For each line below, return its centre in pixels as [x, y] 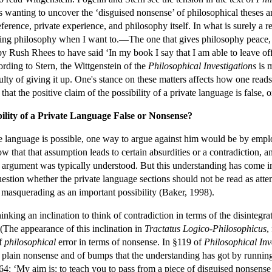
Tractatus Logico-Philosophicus [206, 228]
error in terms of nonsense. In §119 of [130, 242]
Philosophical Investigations [202, 66]
